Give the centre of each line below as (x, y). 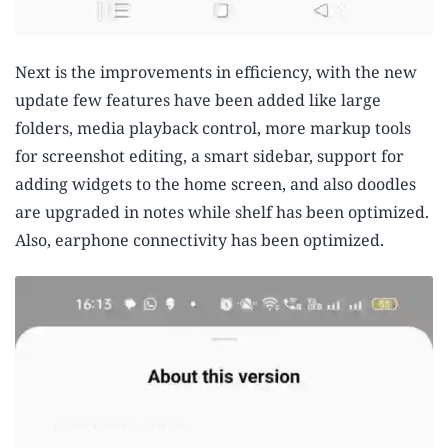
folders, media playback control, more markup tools (213, 128)
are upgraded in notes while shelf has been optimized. (222, 212)
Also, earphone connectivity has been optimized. (199, 240)
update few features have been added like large (198, 100)
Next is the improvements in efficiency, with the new (216, 72)
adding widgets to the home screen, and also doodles (215, 184)
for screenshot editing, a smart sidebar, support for (209, 156)
